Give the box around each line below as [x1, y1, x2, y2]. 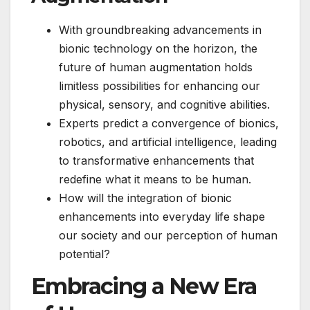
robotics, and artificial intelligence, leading [59, 134, 277, 149]
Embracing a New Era [31, 273, 257, 300]
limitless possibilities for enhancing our [59, 78, 260, 93]
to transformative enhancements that [59, 153, 254, 167]
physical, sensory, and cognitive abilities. [59, 97, 270, 111]
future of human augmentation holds [59, 60, 253, 74]
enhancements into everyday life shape [59, 209, 265, 224]
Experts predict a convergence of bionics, [59, 116, 279, 130]
